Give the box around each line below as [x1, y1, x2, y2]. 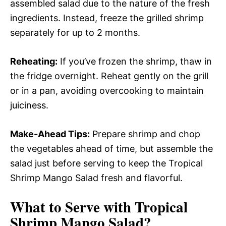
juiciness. [10, 100, 48, 110]
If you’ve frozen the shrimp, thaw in [58, 56, 212, 67]
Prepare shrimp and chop [90, 129, 200, 139]
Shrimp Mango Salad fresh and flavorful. [10, 173, 183, 183]
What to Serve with [10, 196, 135, 217]
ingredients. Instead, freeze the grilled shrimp [10, 13, 204, 23]
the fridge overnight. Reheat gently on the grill [10, 71, 208, 81]
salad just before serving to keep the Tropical [10, 158, 203, 168]
